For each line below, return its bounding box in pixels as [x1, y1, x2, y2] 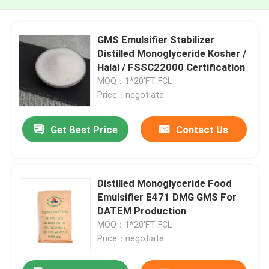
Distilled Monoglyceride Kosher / [97, 47, 247, 59]
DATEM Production [97, 204, 187, 217]
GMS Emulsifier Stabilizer [97, 33, 215, 46]
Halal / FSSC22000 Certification [97, 61, 246, 73]
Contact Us [175, 124, 228, 136]
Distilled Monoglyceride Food [97, 177, 232, 189]
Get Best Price [50, 124, 118, 136]
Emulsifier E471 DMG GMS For [97, 190, 237, 203]
